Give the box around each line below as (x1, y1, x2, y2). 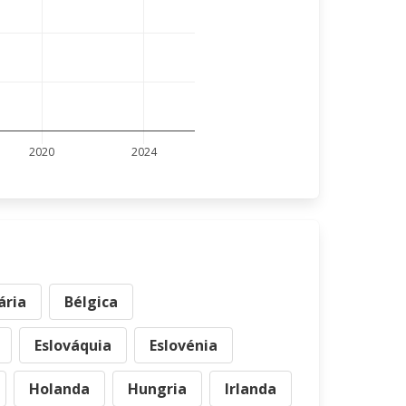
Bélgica (64, 292, 118, 312)
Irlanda (225, 379, 276, 399)
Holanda (29, 379, 90, 399)
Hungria (128, 379, 187, 399)
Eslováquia (34, 335, 111, 355)
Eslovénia (150, 335, 217, 355)
